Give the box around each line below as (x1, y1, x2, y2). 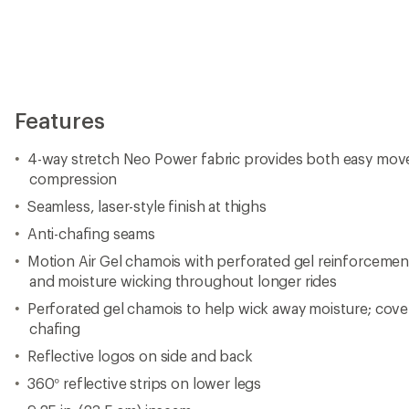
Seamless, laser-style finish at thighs (26, 196, 267, 215)
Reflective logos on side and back (26, 346, 253, 364)
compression (29, 169, 118, 187)
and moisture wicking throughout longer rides (29, 271, 337, 289)
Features (15, 106, 105, 133)
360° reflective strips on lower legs (26, 373, 262, 392)
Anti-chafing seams (26, 224, 155, 242)
